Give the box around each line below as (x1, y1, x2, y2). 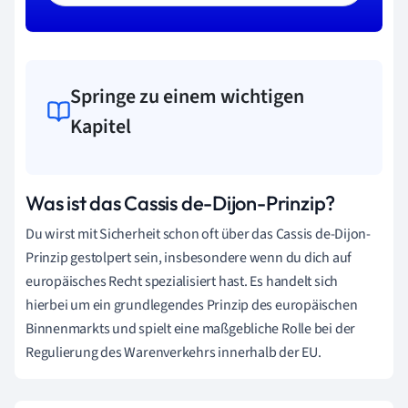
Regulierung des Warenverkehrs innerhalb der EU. (25, 342, 321, 362)
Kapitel (70, 111, 132, 141)
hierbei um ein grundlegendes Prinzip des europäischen (25, 294, 358, 315)
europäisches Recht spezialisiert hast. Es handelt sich (25, 270, 339, 291)
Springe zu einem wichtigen (70, 81, 305, 111)
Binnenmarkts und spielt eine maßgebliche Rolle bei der (25, 318, 356, 339)
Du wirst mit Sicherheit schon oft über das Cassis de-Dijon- (25, 223, 372, 244)
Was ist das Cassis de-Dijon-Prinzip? (25, 189, 336, 216)
